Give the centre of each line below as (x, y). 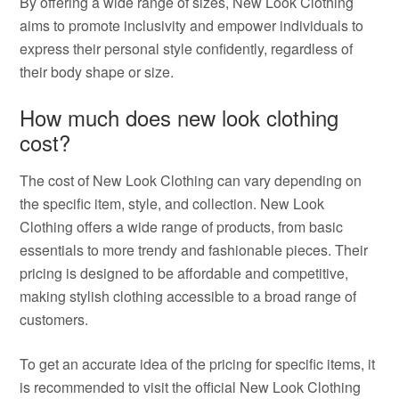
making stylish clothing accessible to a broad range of (188, 296)
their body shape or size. (97, 72)
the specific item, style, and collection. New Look (172, 204)
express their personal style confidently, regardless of (187, 49)
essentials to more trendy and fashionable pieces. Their (194, 250)
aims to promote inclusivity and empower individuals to (192, 25)
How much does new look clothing (179, 117)
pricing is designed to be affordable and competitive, (184, 273)
